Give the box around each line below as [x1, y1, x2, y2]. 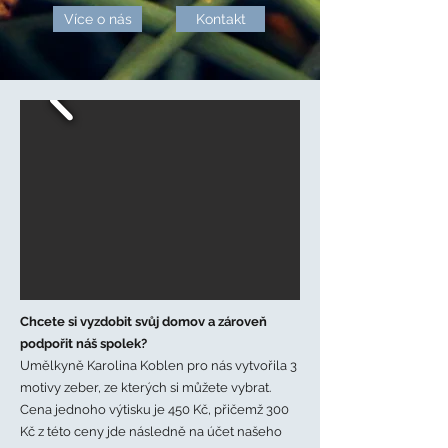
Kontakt [195, 11, 246, 27]
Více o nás [63, 11, 132, 27]
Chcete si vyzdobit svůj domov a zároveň [20, 314, 267, 329]
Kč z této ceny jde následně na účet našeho [20, 424, 282, 439]
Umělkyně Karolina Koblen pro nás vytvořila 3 [20, 358, 297, 373]
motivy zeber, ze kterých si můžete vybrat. [20, 380, 271, 395]
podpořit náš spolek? [20, 336, 147, 351]
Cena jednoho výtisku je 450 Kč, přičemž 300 [20, 402, 289, 417]
